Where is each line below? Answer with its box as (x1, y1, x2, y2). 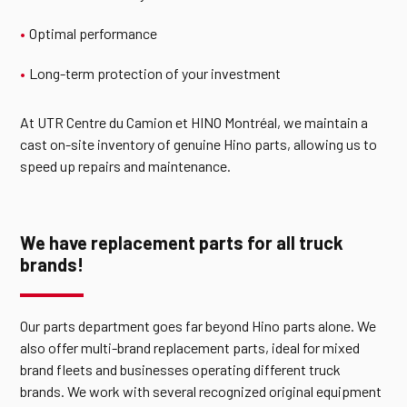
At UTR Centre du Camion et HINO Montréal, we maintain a (20, 114, 369, 131)
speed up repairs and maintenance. (20, 157, 232, 174)
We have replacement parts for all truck (20, 232, 344, 253)
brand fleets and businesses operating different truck (20, 361, 342, 378)
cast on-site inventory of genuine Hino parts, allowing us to (20, 135, 378, 153)
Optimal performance (29, 25, 158, 42)
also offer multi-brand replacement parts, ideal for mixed (20, 339, 361, 356)
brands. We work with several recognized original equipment (20, 382, 382, 400)
